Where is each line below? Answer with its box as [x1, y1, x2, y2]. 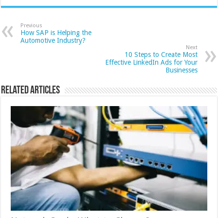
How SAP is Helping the [20, 29, 92, 36]
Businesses [165, 66, 198, 74]
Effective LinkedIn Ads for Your [105, 58, 198, 66]
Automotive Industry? [20, 36, 86, 44]
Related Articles [1, 85, 60, 96]
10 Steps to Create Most [124, 51, 198, 58]
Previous [20, 22, 43, 29]
